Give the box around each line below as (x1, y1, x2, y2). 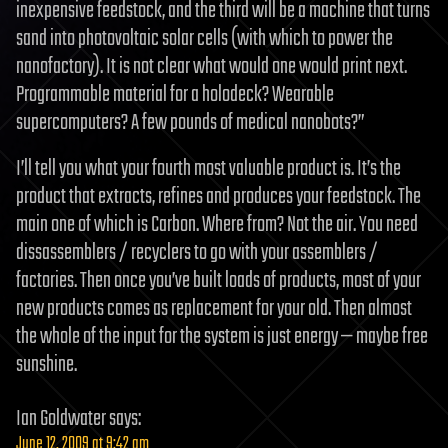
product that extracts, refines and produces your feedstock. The (16, 180, 421, 215)
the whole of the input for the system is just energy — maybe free (16, 320, 428, 355)
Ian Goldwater (16, 402, 106, 437)
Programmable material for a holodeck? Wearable (16, 78, 334, 113)
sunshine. (16, 348, 77, 383)
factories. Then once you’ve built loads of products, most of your (16, 264, 421, 299)
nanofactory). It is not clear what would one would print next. (16, 50, 407, 85)
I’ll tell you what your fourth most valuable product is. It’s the (16, 152, 401, 187)
